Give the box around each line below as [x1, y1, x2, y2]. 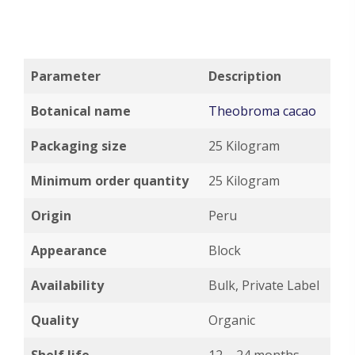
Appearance [31, 242, 107, 259]
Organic [208, 311, 255, 329]
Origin [31, 207, 71, 224]
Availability [31, 277, 104, 294]
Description [208, 67, 281, 85]
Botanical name [31, 102, 131, 120]
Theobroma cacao [208, 102, 316, 120]
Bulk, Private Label [208, 277, 319, 294]
